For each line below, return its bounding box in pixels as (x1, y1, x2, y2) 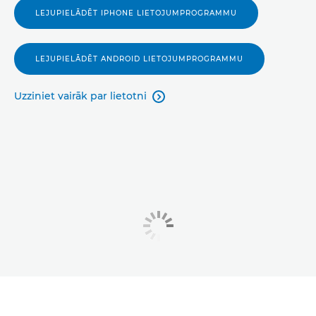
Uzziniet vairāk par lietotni (14, 90, 147, 102)
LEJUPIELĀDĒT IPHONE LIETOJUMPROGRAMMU (35, 8, 237, 18)
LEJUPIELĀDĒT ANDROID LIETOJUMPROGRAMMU (35, 54, 243, 63)
